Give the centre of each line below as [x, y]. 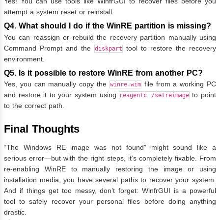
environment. [24, 59]
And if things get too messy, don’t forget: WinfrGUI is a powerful [110, 191]
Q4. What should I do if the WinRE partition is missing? [108, 26]
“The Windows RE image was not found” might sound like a [110, 148]
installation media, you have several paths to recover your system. [110, 180]
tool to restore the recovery [169, 48]
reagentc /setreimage [154, 96]
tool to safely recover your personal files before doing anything [110, 202]
